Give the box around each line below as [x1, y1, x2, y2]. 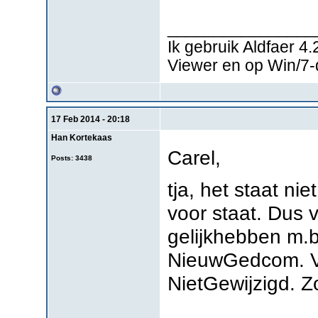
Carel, [168, 146, 221, 169]
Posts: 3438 [50, 153, 92, 162]
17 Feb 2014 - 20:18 [50, 114, 130, 124]
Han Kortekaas [50, 132, 112, 143]
